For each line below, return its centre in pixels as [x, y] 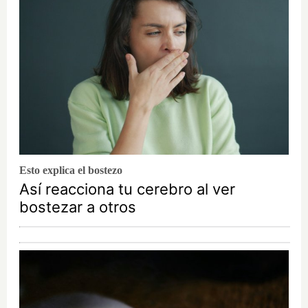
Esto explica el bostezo [71, 170]
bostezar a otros [78, 207]
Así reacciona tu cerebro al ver [127, 189]
